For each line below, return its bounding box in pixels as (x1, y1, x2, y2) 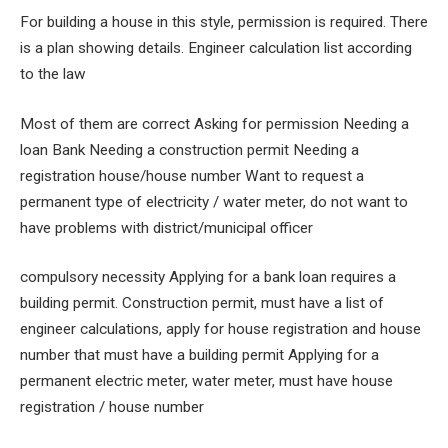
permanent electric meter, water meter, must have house (20, 372, 393, 391)
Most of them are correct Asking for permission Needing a (20, 114, 409, 133)
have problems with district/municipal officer (20, 218, 313, 237)
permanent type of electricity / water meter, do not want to (20, 192, 408, 211)
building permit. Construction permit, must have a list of (20, 294, 384, 313)
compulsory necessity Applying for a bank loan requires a (20, 268, 396, 287)
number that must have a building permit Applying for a (20, 346, 379, 365)
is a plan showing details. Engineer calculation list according (20, 39, 412, 58)
